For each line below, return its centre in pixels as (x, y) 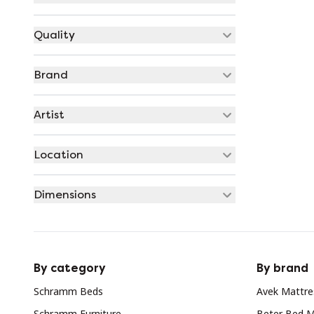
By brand (282, 268)
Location (59, 155)
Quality (54, 35)
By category (70, 268)
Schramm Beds (68, 291)
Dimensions (65, 194)
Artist (49, 115)
